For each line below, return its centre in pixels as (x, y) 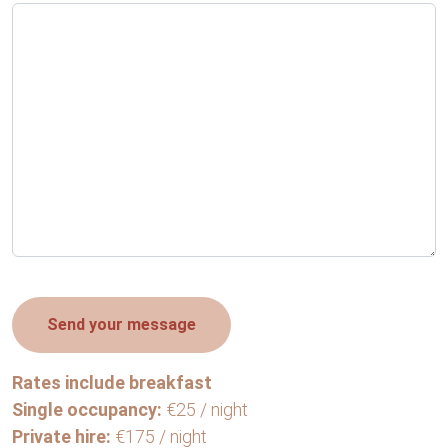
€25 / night (205, 409)
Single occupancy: (87, 409)
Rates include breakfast (112, 382)
